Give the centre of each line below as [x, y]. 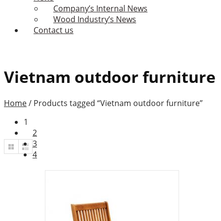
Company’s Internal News [100, 9]
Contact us [54, 30]
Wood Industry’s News [95, 19]
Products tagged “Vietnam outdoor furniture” [118, 103]
